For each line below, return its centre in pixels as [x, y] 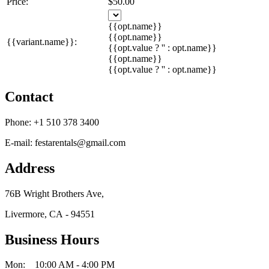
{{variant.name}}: [42, 42]
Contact [29, 96]
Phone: [19, 122]
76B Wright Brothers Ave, [54, 193]
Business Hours [52, 239]
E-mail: [20, 142]
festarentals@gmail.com [80, 142]
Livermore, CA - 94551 [50, 214]
